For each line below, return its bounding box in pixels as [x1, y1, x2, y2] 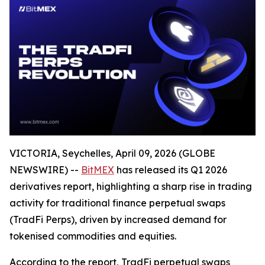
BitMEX [81, 164, 114, 176]
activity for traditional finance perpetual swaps [9, 197, 225, 209]
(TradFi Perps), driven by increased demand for [9, 214, 227, 225]
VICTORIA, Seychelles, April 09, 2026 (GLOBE [9, 147, 215, 159]
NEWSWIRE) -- [9, 164, 81, 176]
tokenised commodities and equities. [9, 230, 176, 242]
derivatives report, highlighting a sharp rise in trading [9, 180, 252, 192]
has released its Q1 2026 [114, 164, 227, 176]
